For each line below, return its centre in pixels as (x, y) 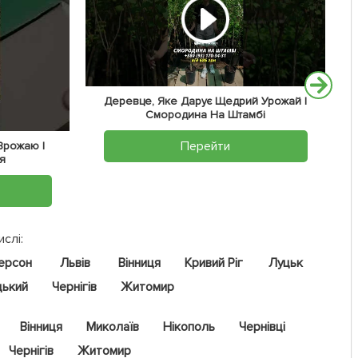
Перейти (205, 146)
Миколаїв (113, 327)
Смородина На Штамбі (205, 114)
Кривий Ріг (213, 263)
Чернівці (262, 327)
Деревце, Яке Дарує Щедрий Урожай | (205, 101)
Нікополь (189, 327)
